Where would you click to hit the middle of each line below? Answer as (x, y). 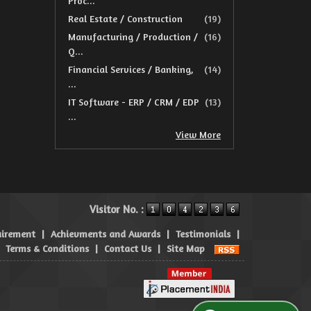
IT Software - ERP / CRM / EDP (134, 102)
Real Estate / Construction (125, 18)
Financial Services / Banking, (131, 69)
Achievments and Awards (106, 234)
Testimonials (203, 234)
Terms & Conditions (47, 248)
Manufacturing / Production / (133, 36)
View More (198, 134)
